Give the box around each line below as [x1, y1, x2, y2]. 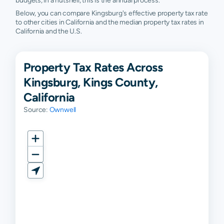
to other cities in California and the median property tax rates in [15, 18, 204, 26]
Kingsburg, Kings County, [23, 75, 158, 89]
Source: [23, 105, 49, 113]
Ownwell [49, 105, 76, 113]
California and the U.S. [15, 27, 82, 35]
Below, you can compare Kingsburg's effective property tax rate [15, 9, 208, 17]
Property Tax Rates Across [23, 60, 163, 74]
